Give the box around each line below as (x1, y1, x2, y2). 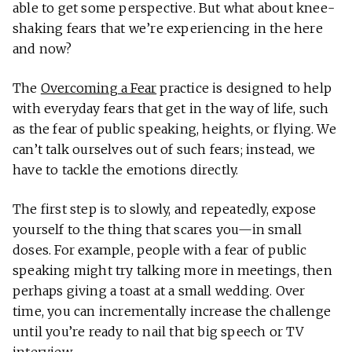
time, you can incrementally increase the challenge (13, 302, 332, 319)
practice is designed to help (156, 79, 332, 96)
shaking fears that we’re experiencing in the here (13, 20, 323, 36)
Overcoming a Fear (40, 79, 157, 96)
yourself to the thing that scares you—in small (13, 221, 302, 237)
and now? (13, 40, 72, 57)
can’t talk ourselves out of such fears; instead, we (13, 141, 316, 157)
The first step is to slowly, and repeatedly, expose (13, 200, 317, 217)
